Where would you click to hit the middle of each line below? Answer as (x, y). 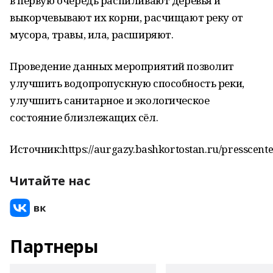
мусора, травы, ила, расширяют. (92, 34)
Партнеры (54, 246)
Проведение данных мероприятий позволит (122, 66)
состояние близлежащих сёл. (84, 117)
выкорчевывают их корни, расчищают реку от (126, 17)
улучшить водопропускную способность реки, (127, 83)
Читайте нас (50, 181)
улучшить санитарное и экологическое (110, 100)
